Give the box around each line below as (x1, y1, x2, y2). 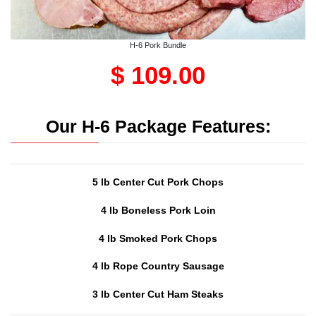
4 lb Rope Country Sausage (92, 260, 224, 272)
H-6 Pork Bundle (130, 40, 186, 49)
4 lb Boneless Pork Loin (100, 204, 216, 216)
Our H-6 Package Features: (45, 116, 271, 136)
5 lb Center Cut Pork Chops (92, 176, 224, 188)
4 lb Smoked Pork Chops (99, 232, 217, 244)
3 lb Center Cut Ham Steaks (92, 288, 224, 300)
